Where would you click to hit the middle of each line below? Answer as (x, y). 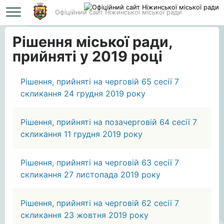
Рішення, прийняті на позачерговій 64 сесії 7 (109, 122)
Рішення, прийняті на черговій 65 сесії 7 (100, 81)
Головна (19, 14)
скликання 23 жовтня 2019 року (84, 215)
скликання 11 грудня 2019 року (81, 134)
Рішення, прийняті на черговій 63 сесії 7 (100, 162)
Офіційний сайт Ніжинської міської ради (118, 12)
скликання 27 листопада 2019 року (90, 174)
